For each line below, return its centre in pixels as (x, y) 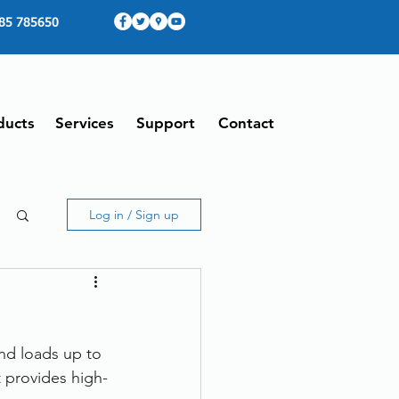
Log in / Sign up (134, 215)
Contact (246, 123)
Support (165, 123)
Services (84, 123)
